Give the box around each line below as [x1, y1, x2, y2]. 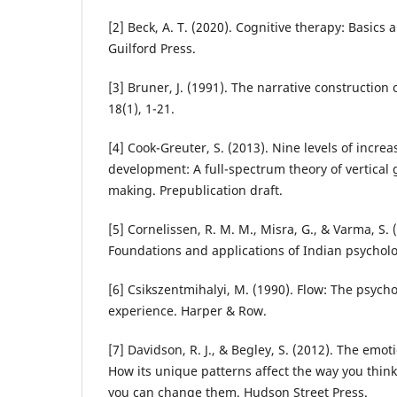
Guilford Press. [108, 40, 196, 58]
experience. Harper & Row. [108, 302, 267, 320]
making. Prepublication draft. [108, 182, 283, 199]
